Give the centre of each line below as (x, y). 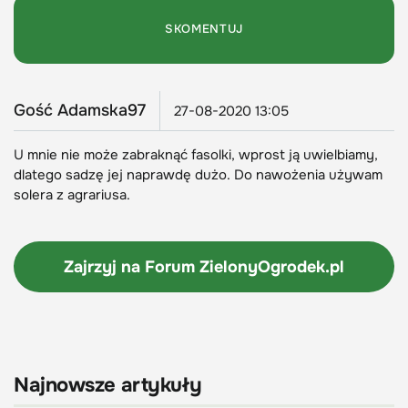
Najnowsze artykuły (108, 386)
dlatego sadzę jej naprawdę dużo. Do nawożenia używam (198, 175)
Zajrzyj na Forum (132, 267)
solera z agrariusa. (72, 195)
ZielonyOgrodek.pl (272, 267)
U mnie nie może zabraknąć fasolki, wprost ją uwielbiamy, (196, 155)
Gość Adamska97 (80, 111)
